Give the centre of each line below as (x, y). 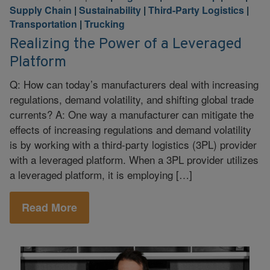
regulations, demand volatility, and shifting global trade (132, 99)
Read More (49, 207)
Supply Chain (41, 10)
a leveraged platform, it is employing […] (101, 174)
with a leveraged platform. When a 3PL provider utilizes (134, 159)
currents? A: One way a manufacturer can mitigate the (132, 114)
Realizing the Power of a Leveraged (126, 44)
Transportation (43, 24)
